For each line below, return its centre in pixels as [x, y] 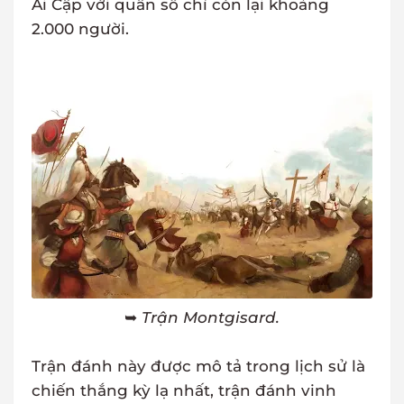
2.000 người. [80, 29]
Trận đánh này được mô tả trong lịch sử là [198, 367]
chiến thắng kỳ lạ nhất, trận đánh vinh [184, 391]
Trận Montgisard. [211, 318]
